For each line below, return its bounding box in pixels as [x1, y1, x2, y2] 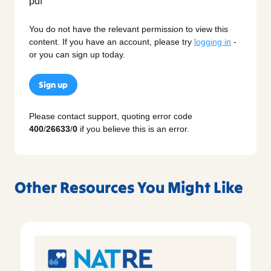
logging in [194, 36, 231, 47]
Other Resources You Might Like [15, 177, 243, 198]
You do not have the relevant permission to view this [29, 24, 228, 34]
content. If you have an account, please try [29, 36, 194, 47]
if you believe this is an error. [77, 124, 189, 134]
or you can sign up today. [29, 49, 125, 59]
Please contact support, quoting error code [29, 111, 192, 122]
